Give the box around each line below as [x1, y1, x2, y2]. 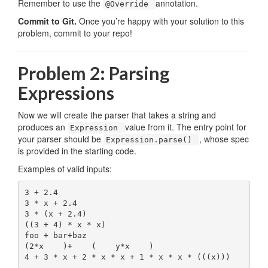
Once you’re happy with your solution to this [79, 15, 244, 27]
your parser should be [18, 133, 103, 145]
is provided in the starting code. [18, 145, 136, 157]
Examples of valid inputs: [18, 163, 112, 175]
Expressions [18, 82, 114, 103]
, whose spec [199, 133, 249, 145]
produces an [18, 121, 68, 133]
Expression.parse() [106, 135, 197, 144]
